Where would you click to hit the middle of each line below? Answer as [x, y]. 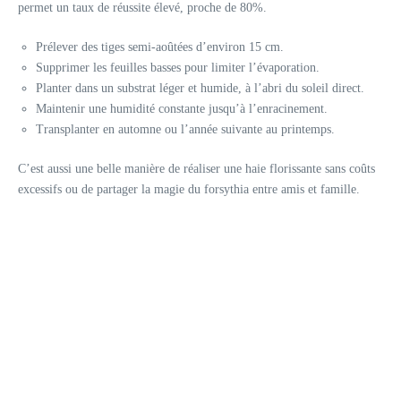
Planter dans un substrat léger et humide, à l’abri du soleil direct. [200, 88]
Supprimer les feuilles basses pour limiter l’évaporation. [178, 67]
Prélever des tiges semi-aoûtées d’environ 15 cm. [160, 47]
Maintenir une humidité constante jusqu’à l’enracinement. [182, 108]
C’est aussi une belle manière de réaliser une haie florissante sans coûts [196, 168]
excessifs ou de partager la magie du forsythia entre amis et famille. [189, 189]
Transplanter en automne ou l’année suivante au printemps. [185, 129]
